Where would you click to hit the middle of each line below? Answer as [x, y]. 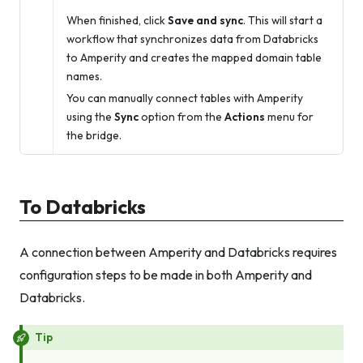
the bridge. [94, 135]
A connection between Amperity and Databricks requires [178, 252]
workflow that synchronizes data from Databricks [192, 38]
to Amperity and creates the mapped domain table [194, 57]
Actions [245, 116]
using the [90, 116]
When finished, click [117, 20]
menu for [289, 116]
